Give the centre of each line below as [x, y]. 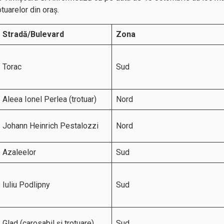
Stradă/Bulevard [33, 34]
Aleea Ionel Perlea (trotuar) [49, 99]
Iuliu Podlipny [26, 185]
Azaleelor [19, 152]
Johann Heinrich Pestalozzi [50, 126]
